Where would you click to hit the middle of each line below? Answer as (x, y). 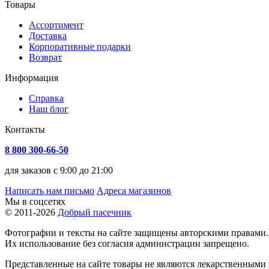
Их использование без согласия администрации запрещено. (127, 243)
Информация (32, 77)
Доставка (48, 35)
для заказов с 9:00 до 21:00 (59, 170)
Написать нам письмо (50, 190)
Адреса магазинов (134, 190)
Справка (46, 98)
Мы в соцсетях (35, 201)
